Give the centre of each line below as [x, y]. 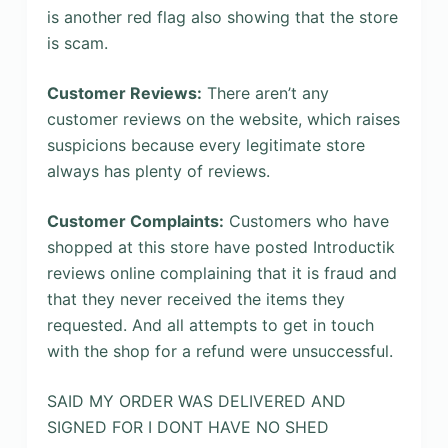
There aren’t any [265, 92]
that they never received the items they [195, 298]
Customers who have [306, 220]
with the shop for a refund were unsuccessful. [219, 350]
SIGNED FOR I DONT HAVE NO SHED [187, 426]
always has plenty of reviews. [158, 170]
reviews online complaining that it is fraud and [221, 272]
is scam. [77, 42]
